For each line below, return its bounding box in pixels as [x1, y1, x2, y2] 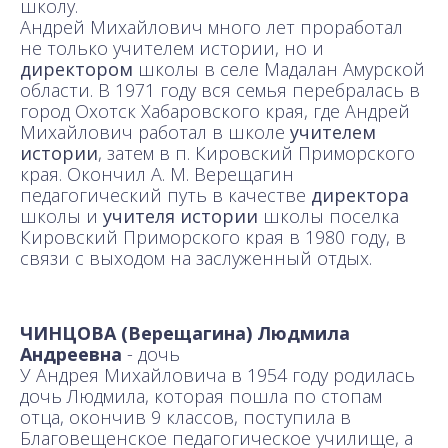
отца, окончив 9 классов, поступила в [20, 404, 351, 429]
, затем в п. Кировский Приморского [98, 140, 415, 165]
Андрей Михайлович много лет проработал [20, 14, 403, 39]
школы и [20, 203, 103, 228]
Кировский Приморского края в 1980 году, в [20, 224, 406, 249]
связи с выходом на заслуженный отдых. [20, 245, 372, 270]
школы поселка [258, 203, 399, 228]
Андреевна [20, 341, 122, 366]
